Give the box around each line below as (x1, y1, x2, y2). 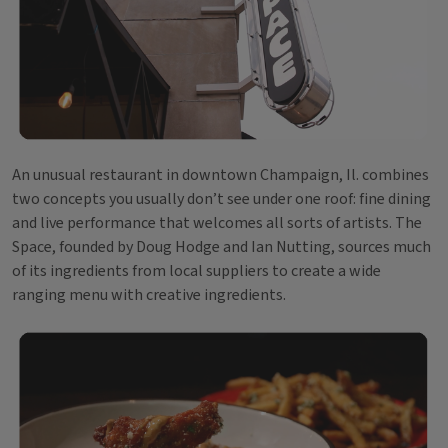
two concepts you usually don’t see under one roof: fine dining (12, 188, 431, 211)
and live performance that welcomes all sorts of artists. (12, 212, 392, 235)
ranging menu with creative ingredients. (12, 284, 289, 307)
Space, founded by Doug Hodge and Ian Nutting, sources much (12, 236, 431, 259)
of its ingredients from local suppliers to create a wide (12, 260, 381, 283)
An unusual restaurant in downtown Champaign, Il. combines (12, 164, 429, 187)
